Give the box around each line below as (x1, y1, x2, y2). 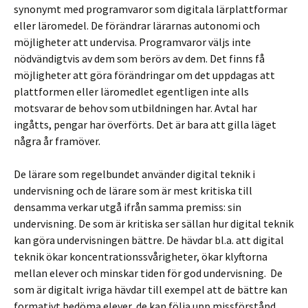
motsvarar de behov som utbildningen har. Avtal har (14, 101, 257, 115)
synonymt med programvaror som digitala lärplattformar (14, 2, 287, 16)
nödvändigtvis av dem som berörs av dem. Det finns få (14, 52, 265, 65)
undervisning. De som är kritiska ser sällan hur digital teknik (14, 217, 294, 230)
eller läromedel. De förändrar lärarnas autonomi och (14, 19, 260, 32)
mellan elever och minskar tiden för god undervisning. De (14, 266, 283, 280)
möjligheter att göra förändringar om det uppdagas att (14, 68, 275, 82)
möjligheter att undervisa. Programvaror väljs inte (14, 35, 251, 49)
